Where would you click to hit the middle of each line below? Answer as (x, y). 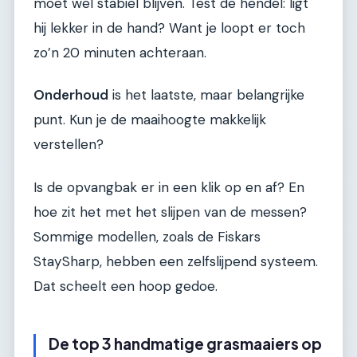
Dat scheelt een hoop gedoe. (126, 286)
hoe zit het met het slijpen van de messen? (170, 212)
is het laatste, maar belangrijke (206, 95)
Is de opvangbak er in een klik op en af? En (169, 187)
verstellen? (69, 145)
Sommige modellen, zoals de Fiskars (147, 236)
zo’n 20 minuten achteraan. (120, 52)
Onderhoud (71, 95)
